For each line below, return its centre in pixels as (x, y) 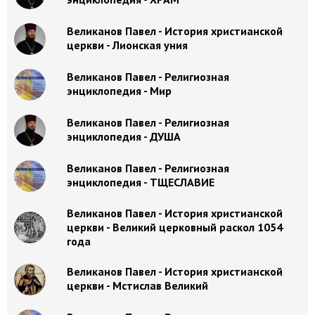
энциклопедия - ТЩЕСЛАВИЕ (141, 182)
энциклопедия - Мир (119, 91)
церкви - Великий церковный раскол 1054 (175, 227)
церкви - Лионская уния (127, 45)
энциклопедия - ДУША (124, 136)
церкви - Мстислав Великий (137, 285)
